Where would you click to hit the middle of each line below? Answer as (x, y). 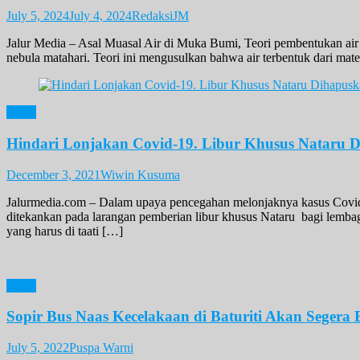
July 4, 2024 (100, 16)
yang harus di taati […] (65, 231)
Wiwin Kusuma (140, 174)
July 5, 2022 (38, 348)
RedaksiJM (160, 16)
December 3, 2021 (53, 174)
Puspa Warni (101, 348)
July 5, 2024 (38, 16)
